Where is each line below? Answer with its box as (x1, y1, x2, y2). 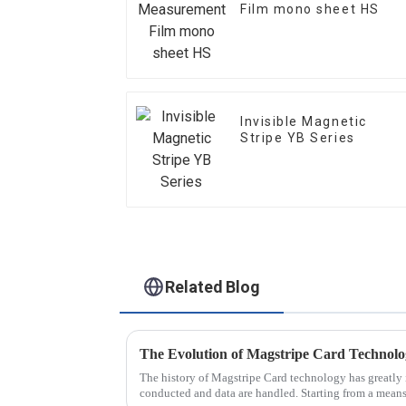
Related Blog (165, 276, 261, 296)
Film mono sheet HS (240, 2, 380, 17)
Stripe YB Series (240, 130, 355, 146)
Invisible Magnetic (240, 114, 367, 130)
